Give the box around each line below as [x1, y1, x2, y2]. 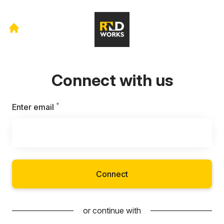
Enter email [12, 102, 54, 112]
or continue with [83, 205, 141, 215]
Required [59, 101, 93, 111]
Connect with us [51, 70, 173, 90]
